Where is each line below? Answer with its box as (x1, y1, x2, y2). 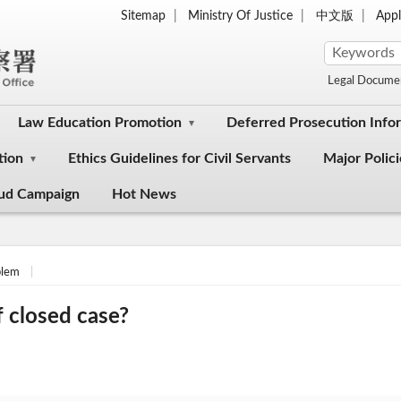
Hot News (112, 187, 176, 202)
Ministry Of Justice (188, 10, 294, 23)
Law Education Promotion (18, 115, 182, 131)
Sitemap (121, 10, 166, 23)
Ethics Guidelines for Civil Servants (68, 151, 291, 166)
